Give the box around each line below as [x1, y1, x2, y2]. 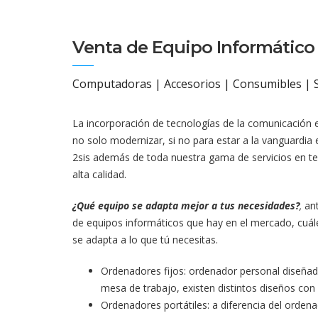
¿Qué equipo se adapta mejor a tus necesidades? [72, 199, 300, 212]
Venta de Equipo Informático [72, 37, 314, 57]
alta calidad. [72, 168, 126, 181]
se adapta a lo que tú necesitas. [72, 233, 218, 246]
